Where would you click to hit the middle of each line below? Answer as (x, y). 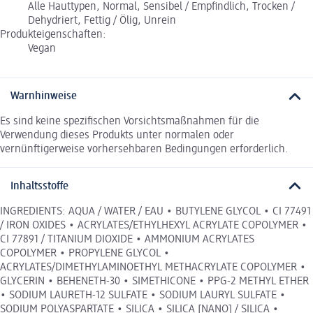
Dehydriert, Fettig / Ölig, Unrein (102, 21)
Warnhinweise (44, 97)
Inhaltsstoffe (39, 186)
